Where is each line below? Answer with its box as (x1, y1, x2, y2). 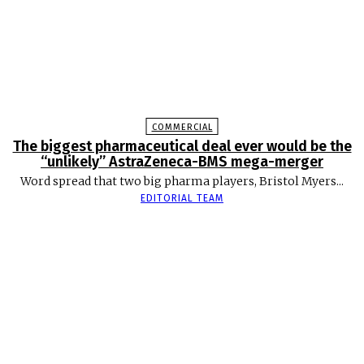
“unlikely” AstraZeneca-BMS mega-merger (41, 152, 323, 171)
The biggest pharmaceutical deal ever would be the (12, 136, 352, 155)
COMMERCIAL (151, 121, 213, 132)
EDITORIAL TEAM (141, 192, 223, 204)
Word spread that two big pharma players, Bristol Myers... (20, 173, 344, 188)
